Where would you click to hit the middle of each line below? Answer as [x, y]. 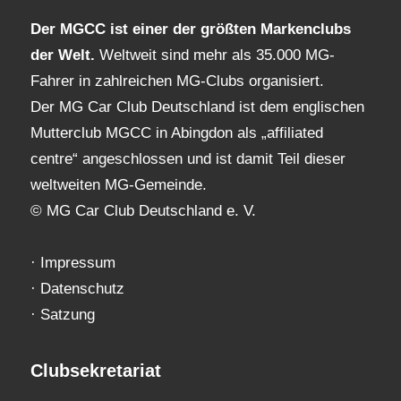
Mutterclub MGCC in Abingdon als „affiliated [177, 132]
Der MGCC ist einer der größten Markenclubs [191, 29]
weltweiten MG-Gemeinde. [119, 184]
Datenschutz [82, 288]
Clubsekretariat [96, 370]
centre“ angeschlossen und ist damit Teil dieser [188, 158]
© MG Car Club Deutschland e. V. [143, 210]
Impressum [78, 262]
